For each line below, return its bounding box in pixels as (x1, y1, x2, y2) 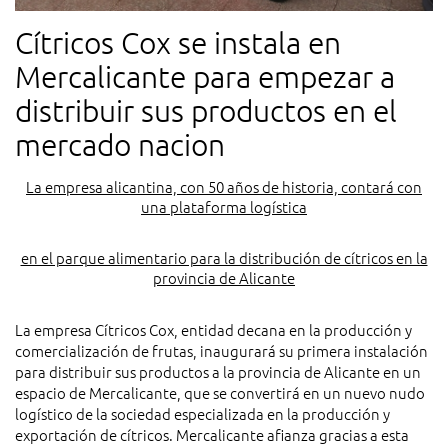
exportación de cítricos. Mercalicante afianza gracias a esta (15, 424, 409, 446)
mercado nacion (15, 126, 225, 164)
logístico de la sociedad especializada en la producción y (15, 403, 390, 425)
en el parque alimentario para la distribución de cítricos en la (20, 247, 428, 269)
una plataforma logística (141, 196, 307, 218)
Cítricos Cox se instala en (15, 24, 341, 62)
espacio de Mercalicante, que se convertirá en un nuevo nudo (15, 382, 425, 404)
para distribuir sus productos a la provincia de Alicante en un (15, 361, 421, 383)
